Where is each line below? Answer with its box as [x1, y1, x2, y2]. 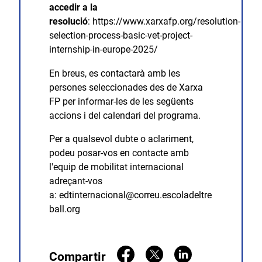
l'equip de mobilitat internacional [49, 161, 184, 173]
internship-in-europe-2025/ [49, 44, 158, 56]
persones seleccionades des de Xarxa [49, 81, 203, 93]
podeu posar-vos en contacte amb [49, 147, 189, 158]
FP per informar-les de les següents [49, 95, 194, 107]
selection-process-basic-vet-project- [49, 30, 192, 42]
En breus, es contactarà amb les [49, 67, 180, 79]
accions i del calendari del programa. [49, 109, 201, 121]
